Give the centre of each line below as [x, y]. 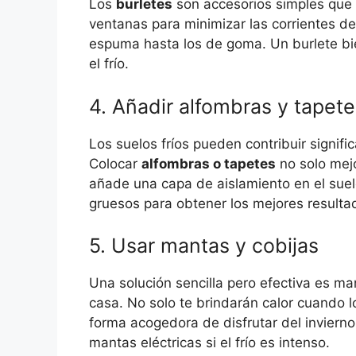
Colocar [115, 163]
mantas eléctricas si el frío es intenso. [209, 343]
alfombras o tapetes [209, 163]
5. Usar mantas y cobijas [204, 246]
